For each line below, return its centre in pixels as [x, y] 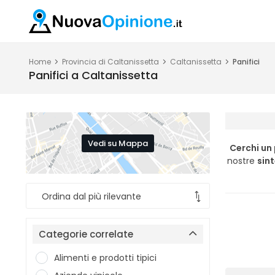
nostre [242, 161]
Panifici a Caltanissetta [93, 75]
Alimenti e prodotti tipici [105, 258]
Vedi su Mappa [118, 143]
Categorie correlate [86, 234]
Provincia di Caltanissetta [110, 62]
